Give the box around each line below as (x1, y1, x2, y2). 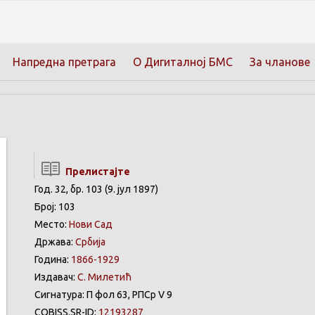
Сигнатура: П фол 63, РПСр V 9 (34, 289, 172, 300)
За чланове (250, 56, 310, 68)
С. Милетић (77, 271, 131, 283)
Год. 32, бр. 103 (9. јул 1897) (34, 184, 158, 195)
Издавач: (34, 271, 77, 283)
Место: (34, 219, 69, 230)
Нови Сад (69, 219, 112, 230)
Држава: (34, 236, 75, 247)
